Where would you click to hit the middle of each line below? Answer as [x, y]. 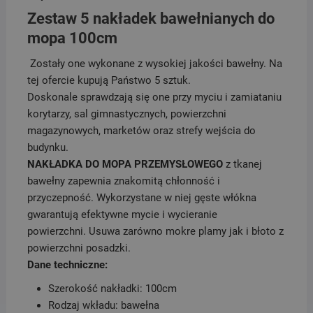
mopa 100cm [72, 38]
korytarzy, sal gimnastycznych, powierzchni [126, 114]
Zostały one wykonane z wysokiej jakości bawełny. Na [154, 64]
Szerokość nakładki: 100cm [112, 289]
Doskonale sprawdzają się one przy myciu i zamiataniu [154, 97]
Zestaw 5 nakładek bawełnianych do [151, 19]
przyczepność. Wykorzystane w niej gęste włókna [141, 198]
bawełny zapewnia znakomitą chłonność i [123, 181]
